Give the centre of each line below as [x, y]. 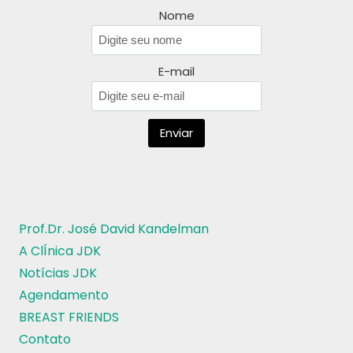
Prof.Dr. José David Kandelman [114, 229]
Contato [45, 340]
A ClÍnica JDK [60, 251]
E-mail [176, 72]
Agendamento [64, 295]
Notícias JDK [58, 273]
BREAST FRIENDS [69, 318]
